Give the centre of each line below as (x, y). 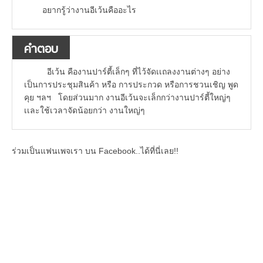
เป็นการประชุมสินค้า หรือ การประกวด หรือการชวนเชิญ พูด (131, 85)
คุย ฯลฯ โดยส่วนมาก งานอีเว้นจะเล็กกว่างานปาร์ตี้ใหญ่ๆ (127, 98)
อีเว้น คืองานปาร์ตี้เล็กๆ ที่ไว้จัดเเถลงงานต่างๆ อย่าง (136, 72)
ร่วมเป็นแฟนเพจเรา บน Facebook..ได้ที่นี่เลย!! (95, 151)
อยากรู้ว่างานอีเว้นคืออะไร (90, 10)
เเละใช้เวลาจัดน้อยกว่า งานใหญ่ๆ (87, 111)
